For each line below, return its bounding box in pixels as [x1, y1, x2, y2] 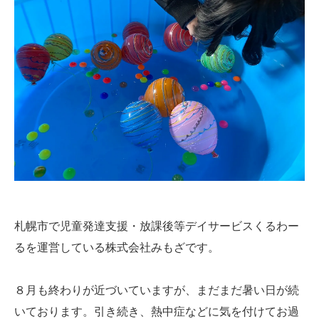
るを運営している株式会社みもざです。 [14, 240, 219, 254]
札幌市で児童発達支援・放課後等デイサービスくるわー [14, 219, 299, 233]
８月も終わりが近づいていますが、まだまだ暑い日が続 [14, 283, 299, 297]
